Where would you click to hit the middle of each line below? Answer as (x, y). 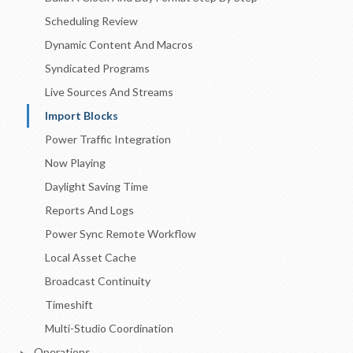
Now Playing (75, 163)
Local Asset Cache (91, 257)
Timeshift (69, 305)
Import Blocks (82, 115)
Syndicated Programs (97, 68)
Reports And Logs (89, 210)
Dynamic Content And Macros (119, 45)
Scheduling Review (91, 21)
